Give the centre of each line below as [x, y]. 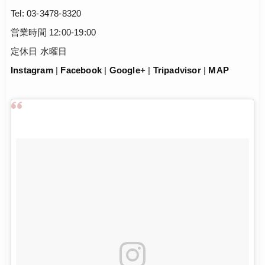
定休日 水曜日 [39, 51]
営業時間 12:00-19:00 [54, 33]
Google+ [127, 70]
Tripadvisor [177, 70]
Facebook [81, 70]
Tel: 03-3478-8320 [46, 14]
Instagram [32, 70]
